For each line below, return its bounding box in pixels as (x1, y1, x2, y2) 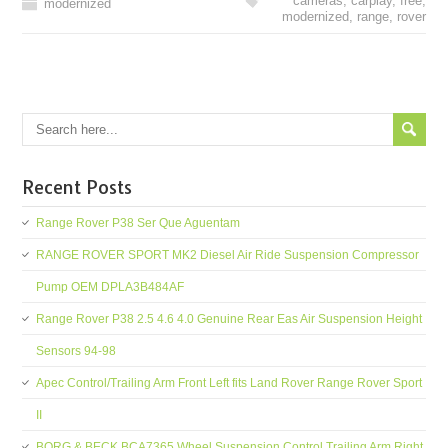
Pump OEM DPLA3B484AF (36, 280, 185, 294)
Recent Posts (22, 176, 133, 199)
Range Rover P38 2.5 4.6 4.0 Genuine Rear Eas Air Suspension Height (36, 312, 423, 326)
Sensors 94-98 (36, 344, 117, 358)
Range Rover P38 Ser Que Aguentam (36, 216, 241, 230)
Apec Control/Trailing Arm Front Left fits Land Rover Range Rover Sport (36, 376, 423, 390)
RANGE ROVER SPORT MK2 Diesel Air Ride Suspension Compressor (36, 248, 420, 262)
